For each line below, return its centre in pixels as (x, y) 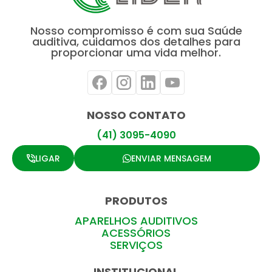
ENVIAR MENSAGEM (171, 158)
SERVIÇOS (136, 245)
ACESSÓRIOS (136, 233)
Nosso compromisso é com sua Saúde (136, 31)
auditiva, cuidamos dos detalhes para (136, 42)
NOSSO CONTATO (136, 115)
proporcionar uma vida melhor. (136, 53)
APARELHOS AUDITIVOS (136, 221)
